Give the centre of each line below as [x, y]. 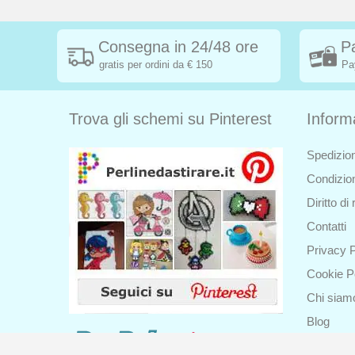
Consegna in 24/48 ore [178, 47]
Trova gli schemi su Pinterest [170, 119]
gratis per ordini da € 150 [156, 65]
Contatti [326, 227]
